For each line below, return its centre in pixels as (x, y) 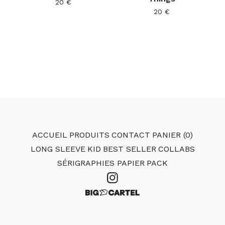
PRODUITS (89, 135)
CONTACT (131, 135)
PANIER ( (169, 135)
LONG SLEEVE (58, 149)
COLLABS (176, 149)
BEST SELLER (129, 149)
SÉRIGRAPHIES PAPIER (101, 163)
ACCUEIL (50, 135)
